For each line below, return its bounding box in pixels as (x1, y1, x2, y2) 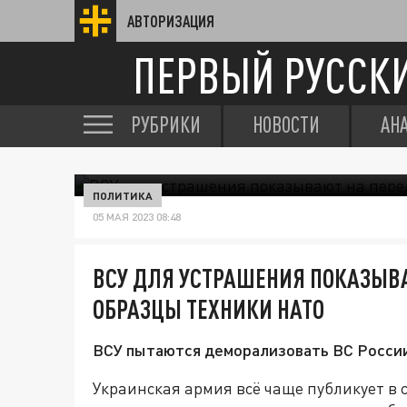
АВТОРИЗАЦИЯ (127, 12, 214, 30)
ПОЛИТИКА (93, 189, 153, 202)
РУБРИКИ (131, 112, 201, 137)
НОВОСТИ (253, 112, 320, 137)
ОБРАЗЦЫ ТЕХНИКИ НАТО (93, 293, 324, 324)
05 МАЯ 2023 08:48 (93, 210, 181, 223)
